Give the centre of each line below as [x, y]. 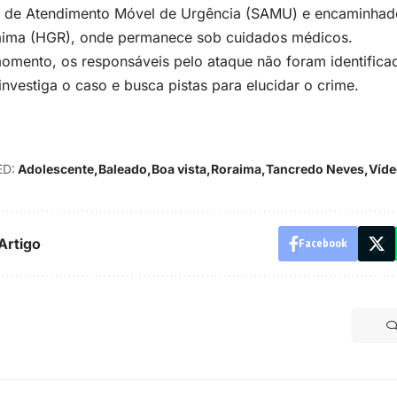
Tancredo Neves [315, 169]
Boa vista [179, 169]
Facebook [323, 244]
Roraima [236, 169]
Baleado [123, 169]
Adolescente [56, 169]
